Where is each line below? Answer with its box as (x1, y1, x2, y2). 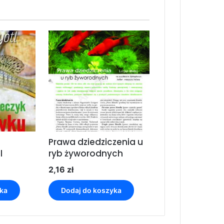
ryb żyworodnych (48, 147, 123, 160)
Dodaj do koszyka (60, 186, 121, 195)
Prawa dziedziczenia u (48, 136, 143, 148)
